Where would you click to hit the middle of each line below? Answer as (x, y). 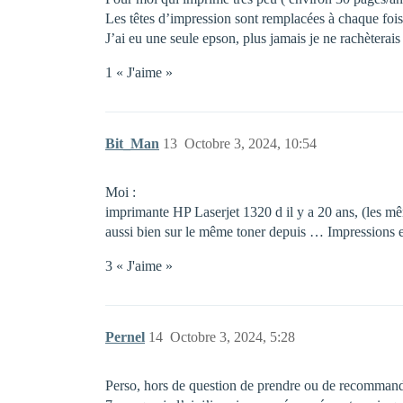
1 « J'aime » (139, 72)
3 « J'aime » (139, 266)
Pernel (125, 337)
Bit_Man (132, 143)
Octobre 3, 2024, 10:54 (251, 143)
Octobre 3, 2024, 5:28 (233, 337)
